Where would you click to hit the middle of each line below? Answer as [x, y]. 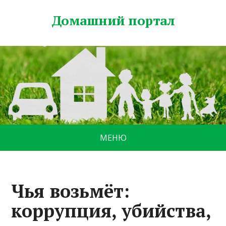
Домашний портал [113, 20]
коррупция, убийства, [111, 211]
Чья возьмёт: [71, 191]
